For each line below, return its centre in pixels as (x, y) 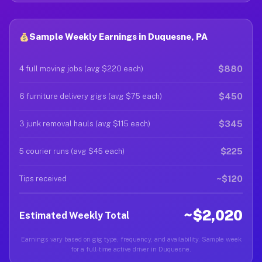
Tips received (43, 179)
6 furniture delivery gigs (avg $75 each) (91, 96)
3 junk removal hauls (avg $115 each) (85, 124)
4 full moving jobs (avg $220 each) (81, 69)
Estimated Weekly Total (74, 215)
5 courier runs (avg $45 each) (72, 151)
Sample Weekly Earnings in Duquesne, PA (119, 37)
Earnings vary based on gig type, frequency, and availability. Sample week (131, 239)
